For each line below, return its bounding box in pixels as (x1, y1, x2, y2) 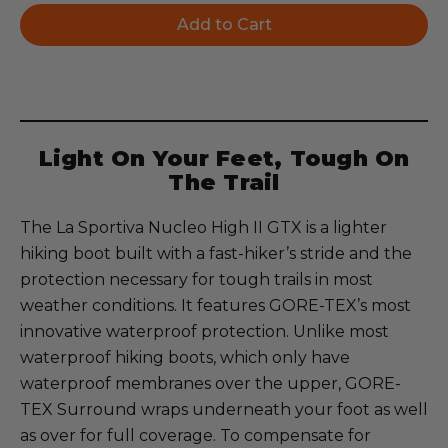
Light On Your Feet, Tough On (38, 145, 410, 172)
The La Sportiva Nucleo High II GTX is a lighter (20, 218, 387, 237)
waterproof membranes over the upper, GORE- (20, 374, 401, 393)
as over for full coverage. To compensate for (20, 426, 371, 445)
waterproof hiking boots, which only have (20, 348, 350, 367)
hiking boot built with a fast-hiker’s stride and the (20, 244, 412, 263)
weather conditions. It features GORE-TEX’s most (20, 296, 411, 315)
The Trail (168, 169, 280, 196)
